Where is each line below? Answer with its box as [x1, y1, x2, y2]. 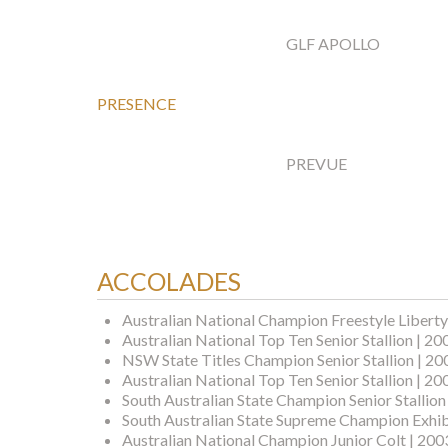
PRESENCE [97, 94, 176, 114]
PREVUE [286, 154, 347, 174]
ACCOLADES [97, 266, 241, 297]
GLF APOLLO [286, 34, 380, 54]
